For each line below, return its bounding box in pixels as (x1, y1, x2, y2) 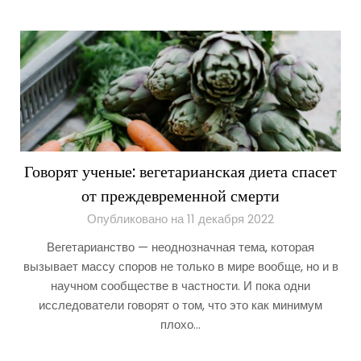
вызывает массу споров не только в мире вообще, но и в (23, 258, 338, 275)
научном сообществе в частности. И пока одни (51, 277, 310, 294)
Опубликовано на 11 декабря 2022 (87, 210, 274, 227)
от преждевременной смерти (81, 185, 280, 207)
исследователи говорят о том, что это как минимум (39, 297, 322, 313)
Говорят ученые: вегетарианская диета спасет (24, 160, 337, 183)
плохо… (160, 316, 201, 333)
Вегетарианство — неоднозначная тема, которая (47, 239, 314, 255)
